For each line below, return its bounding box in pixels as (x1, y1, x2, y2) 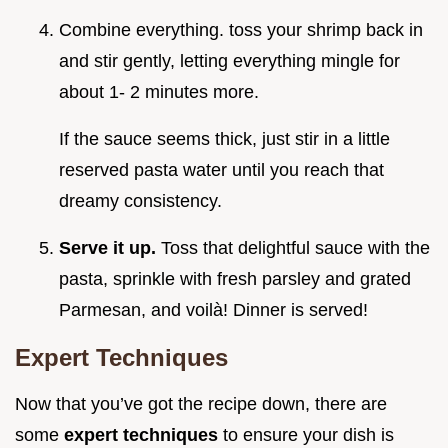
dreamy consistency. (59, 190, 222, 211)
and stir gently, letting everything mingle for (59, 50, 400, 71)
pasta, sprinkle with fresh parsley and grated (59, 268, 411, 289)
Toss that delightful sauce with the (161, 237, 430, 258)
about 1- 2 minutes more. (59, 81, 259, 102)
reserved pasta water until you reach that (59, 159, 384, 180)
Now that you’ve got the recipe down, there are (15, 393, 387, 414)
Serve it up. (59, 237, 161, 258)
